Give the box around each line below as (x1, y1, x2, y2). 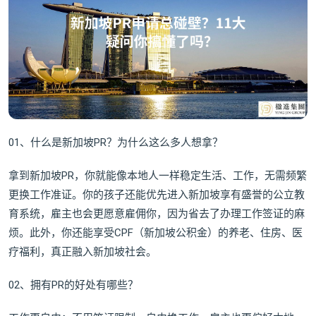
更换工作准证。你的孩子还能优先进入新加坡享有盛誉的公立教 (8, 188, 305, 201)
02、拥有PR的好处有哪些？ (8, 279, 138, 291)
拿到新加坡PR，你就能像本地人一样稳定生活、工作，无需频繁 (8, 169, 307, 182)
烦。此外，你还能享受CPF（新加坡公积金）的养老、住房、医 (8, 226, 303, 239)
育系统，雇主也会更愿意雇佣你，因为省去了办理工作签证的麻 (8, 207, 305, 220)
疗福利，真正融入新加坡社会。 (8, 245, 157, 258)
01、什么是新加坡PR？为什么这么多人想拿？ (8, 136, 223, 149)
